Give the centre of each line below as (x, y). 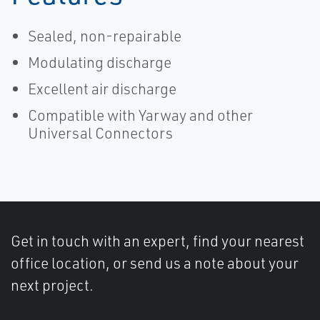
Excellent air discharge (102, 89)
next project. (52, 285)
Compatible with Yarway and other (140, 115)
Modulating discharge (100, 62)
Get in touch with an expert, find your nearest (157, 241)
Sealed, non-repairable (105, 36)
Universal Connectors (100, 133)
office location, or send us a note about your (155, 263)
